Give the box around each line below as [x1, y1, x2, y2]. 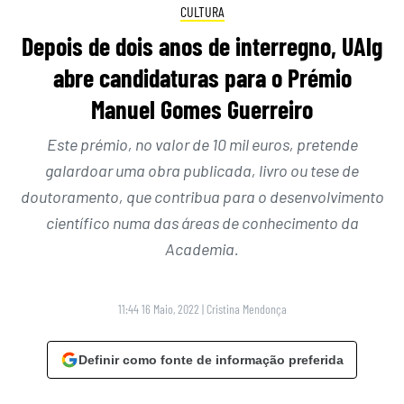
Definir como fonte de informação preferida [78, 353, 344, 368]
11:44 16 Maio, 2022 [117, 301, 199, 317]
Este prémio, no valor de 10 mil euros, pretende [46, 134, 358, 155]
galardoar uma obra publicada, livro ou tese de [45, 161, 359, 181]
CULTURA [179, 2, 225, 20]
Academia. [165, 239, 239, 260]
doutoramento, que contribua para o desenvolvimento [20, 187, 384, 207]
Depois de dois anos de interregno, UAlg [22, 31, 382, 62]
